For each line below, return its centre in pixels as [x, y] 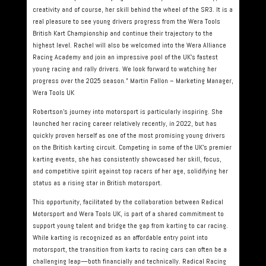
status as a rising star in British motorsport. [97, 183]
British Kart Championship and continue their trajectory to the [122, 33]
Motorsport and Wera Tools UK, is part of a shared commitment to [128, 214]
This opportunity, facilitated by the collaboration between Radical [128, 202]
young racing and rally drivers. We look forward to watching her [124, 69]
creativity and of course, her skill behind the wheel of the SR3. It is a [132, 9]
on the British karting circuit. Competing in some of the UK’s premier [132, 147]
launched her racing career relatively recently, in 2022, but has [124, 123]
